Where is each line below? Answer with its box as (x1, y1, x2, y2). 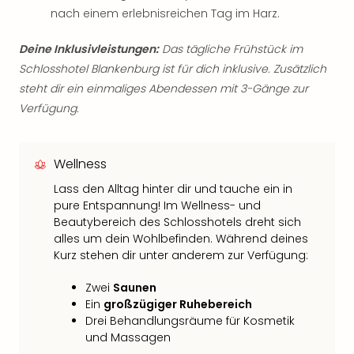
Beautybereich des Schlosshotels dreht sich (54, 214, 301, 230)
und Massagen (85, 330, 171, 345)
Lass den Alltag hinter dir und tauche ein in (54, 181, 292, 197)
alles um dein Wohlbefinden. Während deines (54, 231, 308, 247)
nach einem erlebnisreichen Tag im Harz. (51, 6, 280, 21)
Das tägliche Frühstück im (159, 41, 303, 57)
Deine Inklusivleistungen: (19, 41, 159, 57)
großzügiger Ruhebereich (104, 296, 252, 312)
